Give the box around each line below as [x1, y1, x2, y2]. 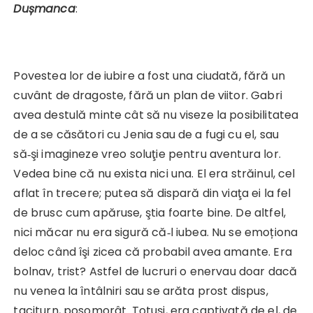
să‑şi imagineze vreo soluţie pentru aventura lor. [13, 146, 281, 163]
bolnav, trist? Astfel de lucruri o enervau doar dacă [13, 263, 298, 280]
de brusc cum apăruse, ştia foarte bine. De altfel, [13, 205, 286, 221]
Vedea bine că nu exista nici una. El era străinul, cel [13, 166, 296, 182]
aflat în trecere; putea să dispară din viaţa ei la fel [13, 185, 291, 202]
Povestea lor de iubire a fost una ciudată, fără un [13, 68, 285, 85]
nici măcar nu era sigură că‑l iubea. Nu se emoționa [13, 224, 298, 241]
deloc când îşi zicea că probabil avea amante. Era [13, 244, 292, 261]
